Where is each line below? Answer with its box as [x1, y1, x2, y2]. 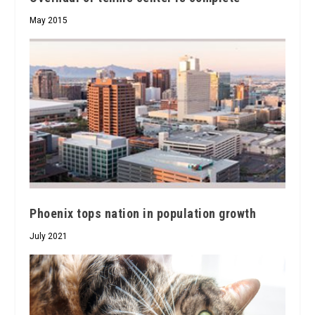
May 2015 [30, 15, 68, 25]
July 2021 [30, 231, 68, 242]
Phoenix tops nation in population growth [30, 206, 257, 221]
